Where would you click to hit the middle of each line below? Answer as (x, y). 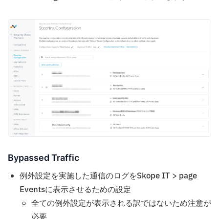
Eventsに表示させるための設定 (75, 189)
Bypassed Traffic (44, 157)
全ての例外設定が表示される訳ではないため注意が (121, 203)
